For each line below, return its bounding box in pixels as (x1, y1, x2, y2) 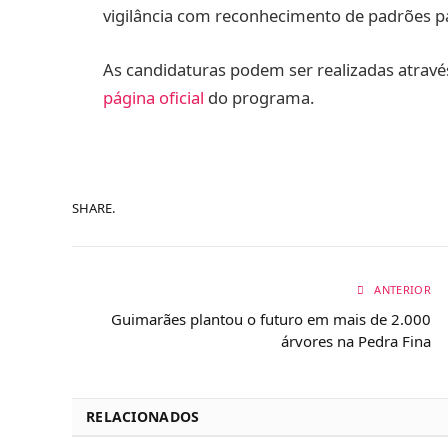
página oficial (103, 85, 204, 109)
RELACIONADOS (86, 407, 200, 427)
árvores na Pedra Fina (281, 331, 431, 352)
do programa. (204, 85, 314, 109)
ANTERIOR (371, 282, 431, 298)
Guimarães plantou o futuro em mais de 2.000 (111, 309, 431, 330)
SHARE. (72, 198, 115, 217)
